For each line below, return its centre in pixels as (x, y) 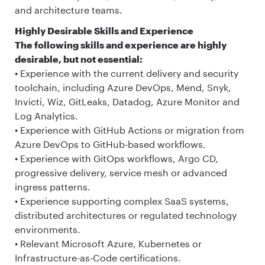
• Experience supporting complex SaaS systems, (122, 201)
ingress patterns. (53, 186)
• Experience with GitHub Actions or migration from (130, 130)
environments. (48, 229)
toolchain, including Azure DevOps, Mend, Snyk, (123, 87)
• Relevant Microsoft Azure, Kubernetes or (108, 243)
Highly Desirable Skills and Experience (104, 30)
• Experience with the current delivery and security (127, 73)
